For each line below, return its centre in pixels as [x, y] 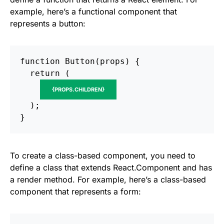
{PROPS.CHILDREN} [78, 89]
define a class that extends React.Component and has [111, 167]
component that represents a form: [75, 191]
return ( [45, 73]
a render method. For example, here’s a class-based [108, 179]
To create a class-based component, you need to [103, 155]
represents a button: [48, 23]
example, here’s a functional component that [93, 11]
